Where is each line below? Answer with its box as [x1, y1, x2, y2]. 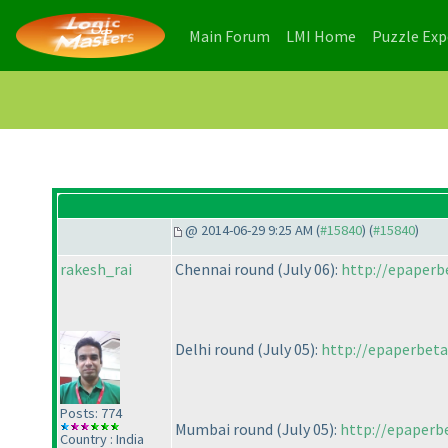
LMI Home [286, 25, 356, 46]
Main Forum [189, 25, 270, 46]
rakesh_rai [60, 259, 132, 280]
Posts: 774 [60, 403, 122, 422]
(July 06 [277, 259, 330, 280]
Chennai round [175, 259, 277, 280]
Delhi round [175, 339, 257, 360]
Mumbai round [175, 419, 276, 440]
